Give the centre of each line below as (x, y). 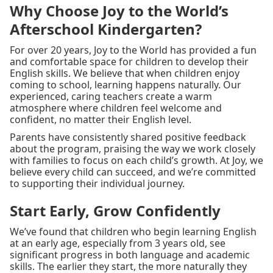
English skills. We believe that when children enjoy (125, 73)
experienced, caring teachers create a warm (111, 97)
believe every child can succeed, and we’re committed (133, 172)
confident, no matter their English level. (101, 120)
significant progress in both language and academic (130, 255)
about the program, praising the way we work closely (133, 149)
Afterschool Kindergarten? (106, 29)
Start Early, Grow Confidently (115, 211)
